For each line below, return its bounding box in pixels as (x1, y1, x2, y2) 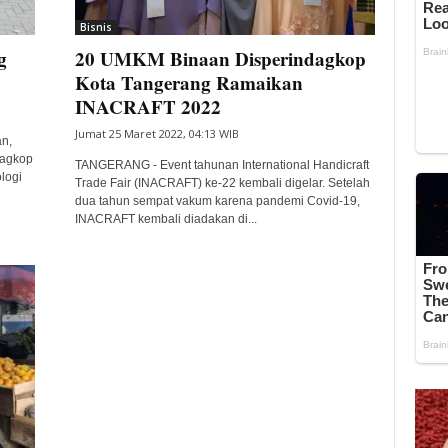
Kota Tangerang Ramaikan (74, 69, 303, 96)
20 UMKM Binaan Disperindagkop (74, 45, 366, 72)
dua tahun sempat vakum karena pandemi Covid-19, (74, 194, 360, 208)
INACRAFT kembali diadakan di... (74, 212, 257, 226)
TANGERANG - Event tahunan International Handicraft (74, 158, 369, 172)
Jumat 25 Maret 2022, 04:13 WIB (74, 126, 239, 141)
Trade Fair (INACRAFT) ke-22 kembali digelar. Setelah (74, 176, 370, 190)
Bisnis (79, 20, 112, 34)
